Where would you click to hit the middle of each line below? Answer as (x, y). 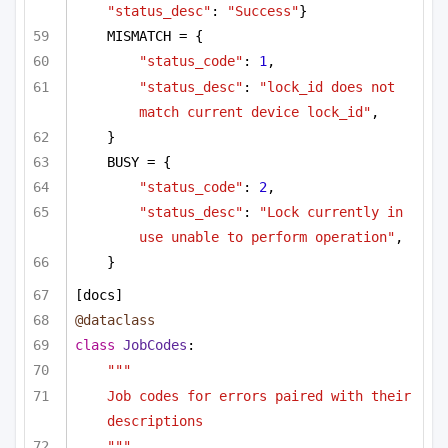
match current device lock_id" (255, 111)
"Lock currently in (331, 212)
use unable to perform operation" (267, 237)
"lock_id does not (327, 86)
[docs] (99, 295)
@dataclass (115, 320)
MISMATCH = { (155, 36)
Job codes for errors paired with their (259, 395)
